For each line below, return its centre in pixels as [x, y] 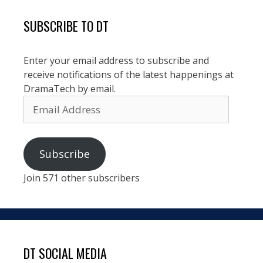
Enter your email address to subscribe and [116, 61]
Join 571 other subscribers [82, 178]
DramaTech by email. [70, 89]
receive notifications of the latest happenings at [129, 75]
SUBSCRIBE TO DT [66, 26]
